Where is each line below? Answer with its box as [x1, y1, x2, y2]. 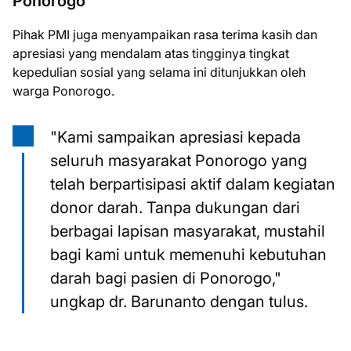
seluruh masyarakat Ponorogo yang [50, 151, 307, 170]
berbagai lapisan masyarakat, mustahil [50, 222, 325, 241]
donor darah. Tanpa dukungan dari [50, 198, 300, 217]
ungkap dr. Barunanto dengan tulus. [50, 292, 308, 311]
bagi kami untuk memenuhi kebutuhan [50, 245, 327, 264]
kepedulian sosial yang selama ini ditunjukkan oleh [13, 64, 306, 80]
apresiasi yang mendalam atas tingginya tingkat [13, 45, 289, 61]
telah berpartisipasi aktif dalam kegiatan [50, 175, 335, 194]
